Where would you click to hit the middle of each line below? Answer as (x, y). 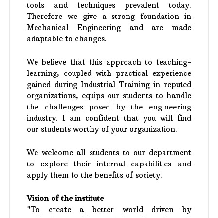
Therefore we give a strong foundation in (109, 16)
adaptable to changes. (67, 39)
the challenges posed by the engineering (109, 107)
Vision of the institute (65, 198)
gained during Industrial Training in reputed (109, 84)
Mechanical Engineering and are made (109, 27)
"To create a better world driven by (109, 209)
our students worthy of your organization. (102, 129)
